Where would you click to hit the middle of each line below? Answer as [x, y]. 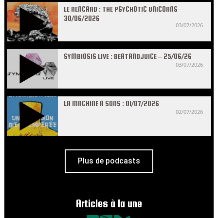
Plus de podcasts [109, 161]
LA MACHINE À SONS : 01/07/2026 [111, 103]
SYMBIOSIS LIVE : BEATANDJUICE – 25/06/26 [128, 56]
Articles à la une [109, 204]
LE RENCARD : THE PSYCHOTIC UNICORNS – [123, 9]
